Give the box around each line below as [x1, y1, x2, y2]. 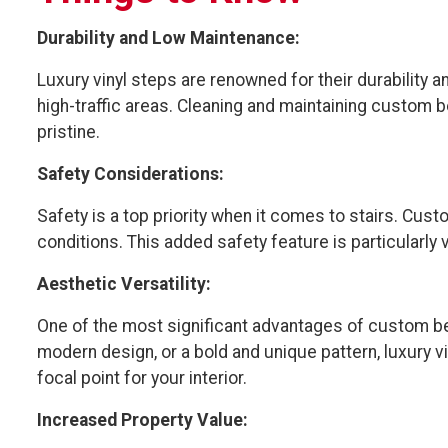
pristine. [37, 122, 100, 142]
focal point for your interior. [37, 368, 247, 388]
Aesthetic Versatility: [37, 274, 211, 294]
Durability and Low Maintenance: [37, 28, 300, 48]
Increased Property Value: [37, 410, 248, 430]
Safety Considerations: [37, 164, 224, 184]
